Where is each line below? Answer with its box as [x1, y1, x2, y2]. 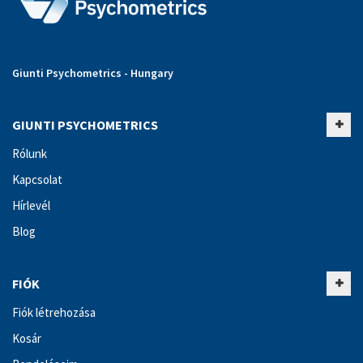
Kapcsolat [12, 172, 62, 188]
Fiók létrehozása [12, 305, 96, 321]
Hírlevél [12, 198, 50, 214]
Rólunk [12, 146, 47, 162]
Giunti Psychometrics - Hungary [12, 66, 173, 81]
